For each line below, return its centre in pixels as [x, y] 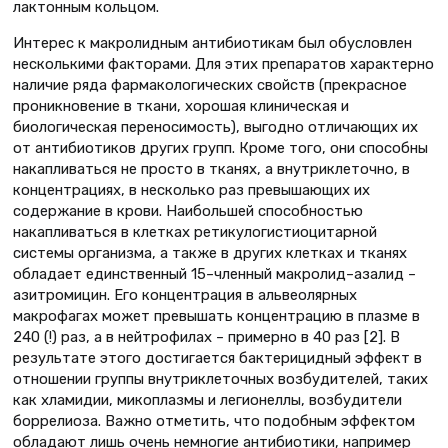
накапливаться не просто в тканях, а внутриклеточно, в [211, 169]
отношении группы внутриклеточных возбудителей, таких [220, 379]
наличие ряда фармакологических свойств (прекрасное [210, 85]
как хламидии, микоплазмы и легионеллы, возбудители [207, 400]
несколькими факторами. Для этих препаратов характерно [223, 64]
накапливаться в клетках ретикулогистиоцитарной [195, 232]
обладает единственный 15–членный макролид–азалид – [214, 274]
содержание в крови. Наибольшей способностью [188, 211]
